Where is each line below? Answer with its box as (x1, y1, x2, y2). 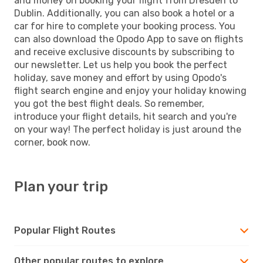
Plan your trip (14, 178, 108, 195)
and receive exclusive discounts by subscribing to (14, 46, 234, 58)
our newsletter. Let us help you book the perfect (14, 59, 227, 70)
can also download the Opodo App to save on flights (14, 33, 243, 45)
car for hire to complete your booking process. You (14, 20, 235, 32)
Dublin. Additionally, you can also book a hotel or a (14, 7, 234, 19)
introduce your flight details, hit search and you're (14, 110, 237, 122)
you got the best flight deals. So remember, (14, 97, 204, 109)
